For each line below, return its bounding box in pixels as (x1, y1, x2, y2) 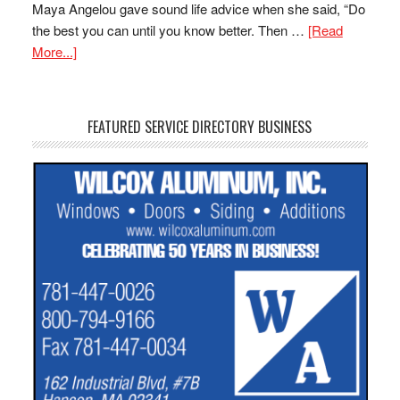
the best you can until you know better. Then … (31, 21, 308, 39)
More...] (31, 42, 77, 61)
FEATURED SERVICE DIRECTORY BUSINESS (87, 116, 312, 137)
